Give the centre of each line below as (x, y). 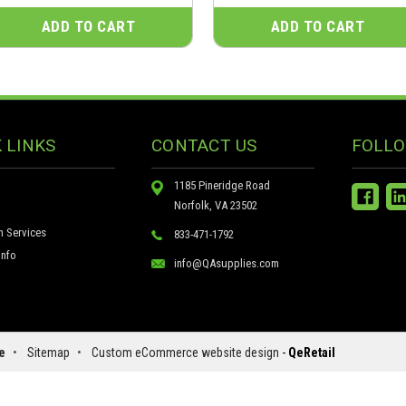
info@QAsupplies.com (227, 264)
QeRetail (312, 353)
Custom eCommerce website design (185, 353)
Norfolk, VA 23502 (216, 206)
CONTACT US (204, 146)
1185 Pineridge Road (222, 186)
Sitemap (48, 353)
